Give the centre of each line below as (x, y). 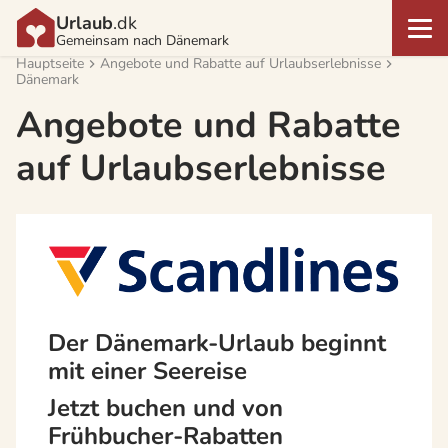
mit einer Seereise (147, 370)
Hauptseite (50, 63)
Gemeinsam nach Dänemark (142, 40)
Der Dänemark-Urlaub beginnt (217, 342)
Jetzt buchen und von (165, 408)
